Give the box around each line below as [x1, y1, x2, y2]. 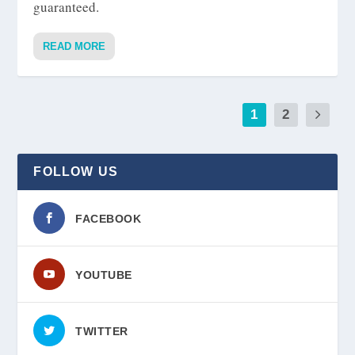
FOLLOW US [33, 164, 119, 178]
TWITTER [75, 324, 128, 338]
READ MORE [43, 40, 106, 52]
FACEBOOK [75, 212, 142, 225]
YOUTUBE [75, 268, 132, 281]
